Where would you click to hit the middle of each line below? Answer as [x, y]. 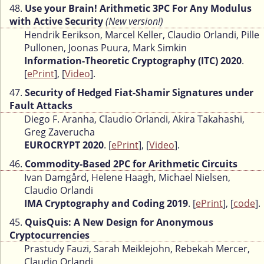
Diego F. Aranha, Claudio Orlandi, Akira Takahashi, [134, 119]
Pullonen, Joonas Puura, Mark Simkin [105, 48]
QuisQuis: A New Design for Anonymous [119, 222]
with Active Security [56, 22]
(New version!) [134, 22]
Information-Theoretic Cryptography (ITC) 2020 [133, 61]
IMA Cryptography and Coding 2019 [106, 204]
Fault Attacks [41, 106]
